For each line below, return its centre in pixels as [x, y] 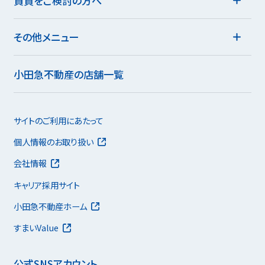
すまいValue [36, 228]
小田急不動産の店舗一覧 [68, 74]
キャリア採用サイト [46, 185]
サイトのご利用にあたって [58, 120]
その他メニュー [46, 37]
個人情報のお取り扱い [53, 141]
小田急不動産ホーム [50, 206]
